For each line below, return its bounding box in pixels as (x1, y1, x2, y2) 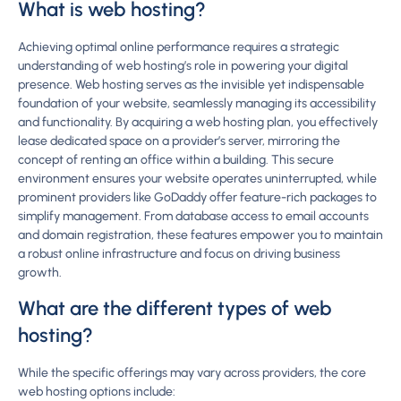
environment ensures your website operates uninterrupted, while (18, 171, 377, 187)
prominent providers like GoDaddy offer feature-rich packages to (18, 190, 377, 206)
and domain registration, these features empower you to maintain (18, 227, 383, 243)
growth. (18, 265, 62, 281)
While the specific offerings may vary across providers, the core (18, 364, 366, 380)
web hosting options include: (18, 383, 175, 399)
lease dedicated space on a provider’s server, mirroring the (18, 133, 340, 149)
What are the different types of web (18, 295, 332, 320)
